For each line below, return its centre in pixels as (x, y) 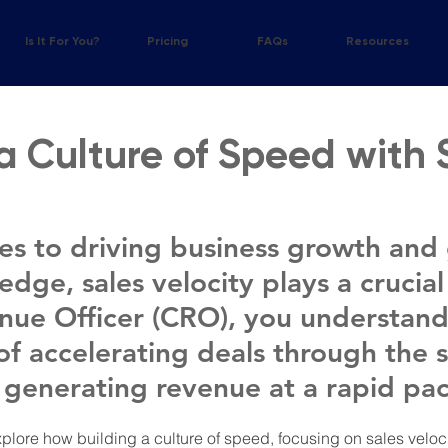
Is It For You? (62, 41)
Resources (377, 41)
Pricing (167, 41)
